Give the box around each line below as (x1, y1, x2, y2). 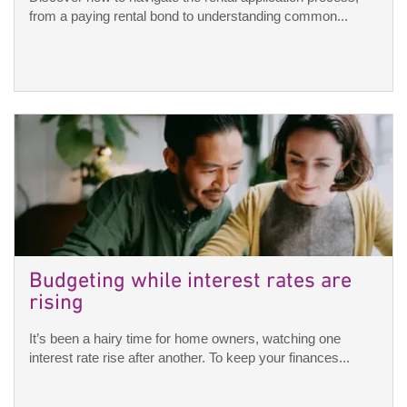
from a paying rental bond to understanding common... (29, 8, 348, 25)
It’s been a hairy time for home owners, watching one (29, 331, 341, 347)
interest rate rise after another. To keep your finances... (29, 350, 350, 366)
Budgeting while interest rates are (29, 269, 352, 295)
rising (29, 291, 84, 317)
